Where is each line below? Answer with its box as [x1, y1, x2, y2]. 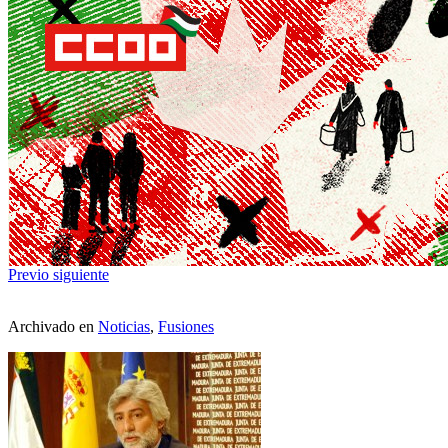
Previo [8, 266, 49, 284]
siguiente [53, 266, 109, 284]
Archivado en [8, 318, 98, 336]
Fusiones [158, 318, 214, 336]
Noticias [98, 318, 150, 336]
